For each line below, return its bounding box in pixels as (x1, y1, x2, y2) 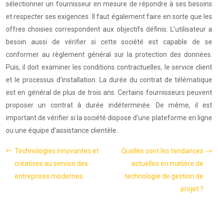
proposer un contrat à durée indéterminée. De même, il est (6, 101, 212, 109)
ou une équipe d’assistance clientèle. (6, 127, 118, 134)
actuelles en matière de (131, 160, 203, 167)
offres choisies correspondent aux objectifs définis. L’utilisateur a (6, 25, 212, 33)
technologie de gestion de (125, 172, 203, 180)
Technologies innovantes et (15, 147, 99, 155)
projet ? (181, 185, 203, 193)
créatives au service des (15, 160, 88, 167)
